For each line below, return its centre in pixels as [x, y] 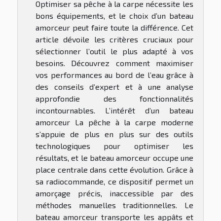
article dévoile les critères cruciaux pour [114, 39]
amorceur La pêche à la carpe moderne [114, 122]
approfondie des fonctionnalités [114, 98]
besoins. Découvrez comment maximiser [114, 63]
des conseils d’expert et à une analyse [114, 86]
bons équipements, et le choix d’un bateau [114, 15]
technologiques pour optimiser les [114, 146]
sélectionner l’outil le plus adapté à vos [114, 51]
